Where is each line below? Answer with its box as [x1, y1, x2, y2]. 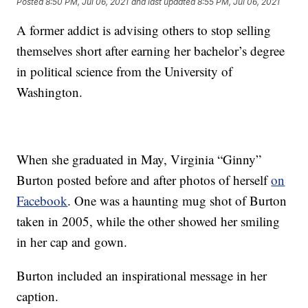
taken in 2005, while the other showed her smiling [16, 212, 280, 230]
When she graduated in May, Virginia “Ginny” [16, 151, 262, 168]
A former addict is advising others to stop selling [16, 21, 272, 39]
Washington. [16, 83, 83, 101]
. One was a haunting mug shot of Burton [67, 192, 287, 210]
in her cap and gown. [16, 233, 128, 251]
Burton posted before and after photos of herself [16, 171, 272, 189]
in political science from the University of [16, 63, 233, 80]
